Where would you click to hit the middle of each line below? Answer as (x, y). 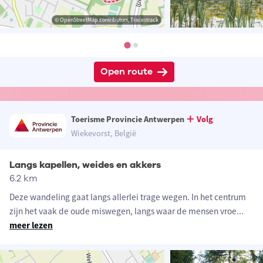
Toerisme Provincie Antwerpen (127, 119)
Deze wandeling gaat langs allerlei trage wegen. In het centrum (128, 197)
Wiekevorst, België (103, 134)
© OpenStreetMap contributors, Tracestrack (107, 20)
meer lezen (31, 225)
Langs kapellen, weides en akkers (85, 165)
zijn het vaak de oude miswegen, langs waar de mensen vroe (123, 211)
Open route (126, 72)
